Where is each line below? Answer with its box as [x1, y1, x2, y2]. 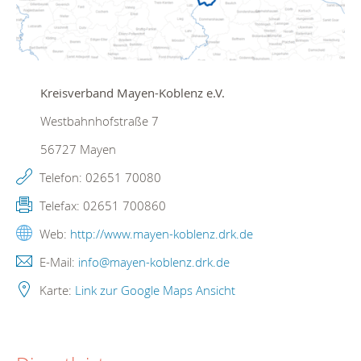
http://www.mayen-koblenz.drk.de [70, 225, 253, 242]
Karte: [36, 281, 75, 298]
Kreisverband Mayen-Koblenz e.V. [40, 84, 225, 101]
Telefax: [36, 197, 83, 214]
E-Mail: [36, 253, 78, 270]
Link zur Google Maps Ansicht [75, 281, 235, 298]
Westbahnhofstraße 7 [40, 112, 159, 129]
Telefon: [36, 168, 85, 185]
